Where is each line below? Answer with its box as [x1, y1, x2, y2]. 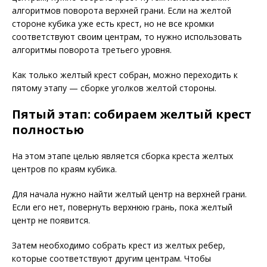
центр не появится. [12, 215, 90, 226]
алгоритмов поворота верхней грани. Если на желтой [12, 5, 231, 16]
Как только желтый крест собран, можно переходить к [12, 69, 238, 80]
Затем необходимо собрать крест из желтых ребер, [12, 240, 225, 251]
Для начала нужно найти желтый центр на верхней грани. [12, 188, 247, 200]
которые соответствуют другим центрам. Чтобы [12, 253, 211, 264]
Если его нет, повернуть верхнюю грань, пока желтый [12, 201, 232, 213]
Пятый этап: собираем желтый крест [12, 106, 252, 122]
